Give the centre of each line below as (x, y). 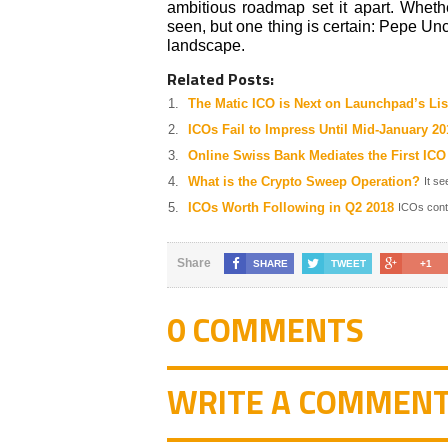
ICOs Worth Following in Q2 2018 (291, 207)
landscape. (206, 45)
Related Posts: (220, 78)
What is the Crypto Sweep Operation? (304, 181)
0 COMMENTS (265, 329)
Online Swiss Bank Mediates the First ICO (317, 155)
